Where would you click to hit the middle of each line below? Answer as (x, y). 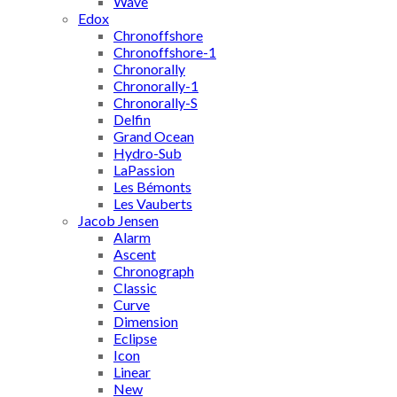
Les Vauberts (153, 203)
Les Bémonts (152, 187)
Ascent (135, 254)
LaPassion (144, 170)
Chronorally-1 (156, 86)
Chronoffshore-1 (165, 52)
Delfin (132, 119)
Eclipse (135, 338)
